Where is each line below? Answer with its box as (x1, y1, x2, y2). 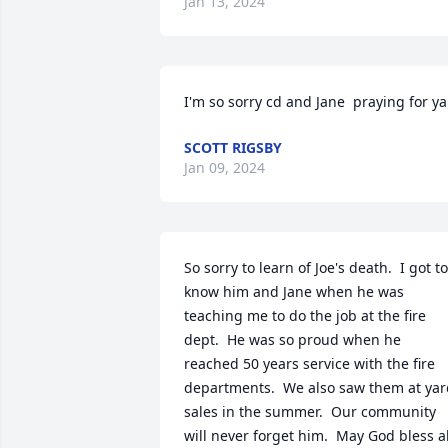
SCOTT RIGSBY (184, 138, 282, 157)
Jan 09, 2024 (184, 158, 265, 177)
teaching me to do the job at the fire (184, 306, 426, 325)
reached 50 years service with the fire (184, 354, 435, 373)
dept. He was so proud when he (184, 330, 401, 349)
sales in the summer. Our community (184, 402, 436, 421)
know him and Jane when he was (184, 282, 404, 301)
